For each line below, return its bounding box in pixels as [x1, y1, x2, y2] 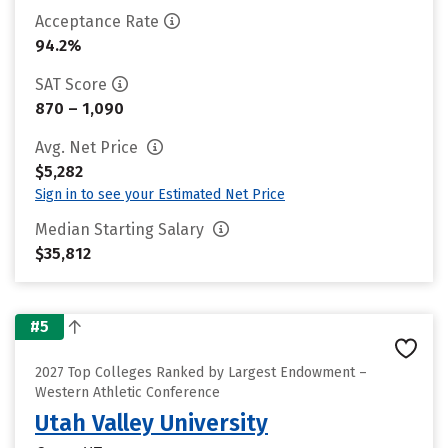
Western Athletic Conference [35, 384, 220, 401]
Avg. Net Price [35, 138, 142, 157]
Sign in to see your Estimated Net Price [35, 186, 285, 203]
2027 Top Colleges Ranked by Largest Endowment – [35, 364, 367, 381]
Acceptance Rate [35, 12, 159, 31]
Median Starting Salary [35, 220, 208, 239]
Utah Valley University [35, 409, 268, 437]
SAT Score [35, 75, 107, 94]
